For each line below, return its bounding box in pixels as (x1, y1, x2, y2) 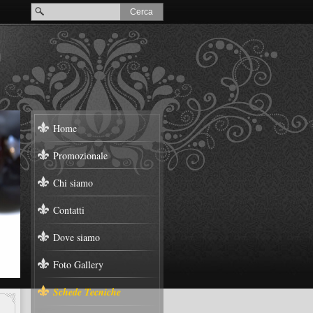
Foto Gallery (53, 258, 103, 271)
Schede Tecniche (53, 285, 121, 299)
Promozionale (53, 149, 108, 162)
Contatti (53, 203, 85, 217)
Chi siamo (53, 176, 93, 189)
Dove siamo (53, 231, 100, 244)
